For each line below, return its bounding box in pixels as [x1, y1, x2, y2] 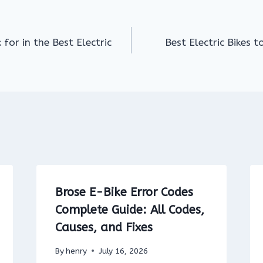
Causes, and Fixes [55, 221, 153, 235]
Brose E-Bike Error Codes [55, 186, 193, 200]
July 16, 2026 [98, 245, 148, 256]
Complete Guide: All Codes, [55, 203, 204, 217]
